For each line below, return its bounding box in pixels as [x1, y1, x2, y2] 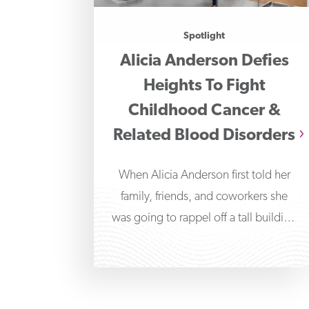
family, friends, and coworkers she [121, 190, 288, 203]
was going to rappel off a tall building [112, 212, 297, 225]
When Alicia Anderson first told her [118, 169, 290, 182]
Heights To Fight [143, 78, 266, 94]
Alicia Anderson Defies [119, 53, 289, 70]
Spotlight [183, 31, 225, 41]
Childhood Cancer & [128, 103, 281, 119]
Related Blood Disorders [113, 128, 295, 144]
